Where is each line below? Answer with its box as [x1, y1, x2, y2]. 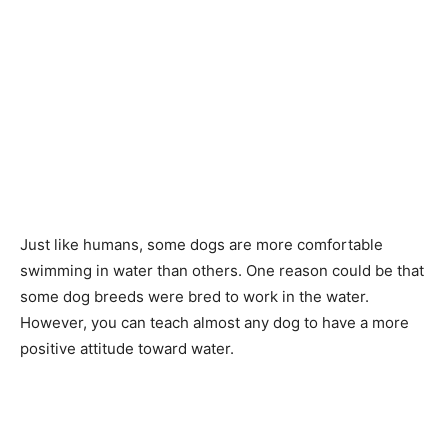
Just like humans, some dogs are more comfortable [20, 235, 383, 254]
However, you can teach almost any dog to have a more [20, 313, 409, 332]
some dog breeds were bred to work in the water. [20, 287, 369, 306]
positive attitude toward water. [20, 339, 234, 358]
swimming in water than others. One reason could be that [20, 261, 424, 280]
